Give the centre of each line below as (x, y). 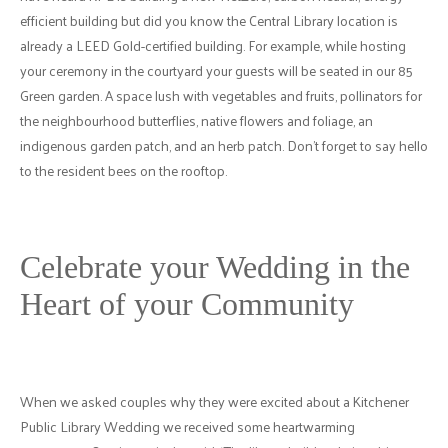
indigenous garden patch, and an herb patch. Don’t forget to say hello (224, 145)
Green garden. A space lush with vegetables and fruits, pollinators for (221, 95)
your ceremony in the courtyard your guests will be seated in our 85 (216, 70)
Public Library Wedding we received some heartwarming (187, 426)
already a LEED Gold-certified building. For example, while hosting (213, 45)
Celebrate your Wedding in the (215, 266)
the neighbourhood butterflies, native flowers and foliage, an (196, 120)
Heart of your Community (187, 303)
